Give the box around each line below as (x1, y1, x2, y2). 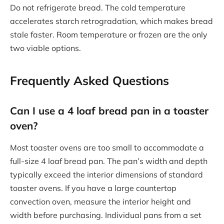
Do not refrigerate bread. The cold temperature (10, 2, 185, 13)
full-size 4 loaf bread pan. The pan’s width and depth (10, 155, 207, 166)
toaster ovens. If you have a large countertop (10, 182, 176, 193)
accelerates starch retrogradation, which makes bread (10, 16, 213, 26)
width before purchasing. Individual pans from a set (10, 209, 201, 220)
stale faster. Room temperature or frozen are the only (10, 29, 207, 40)
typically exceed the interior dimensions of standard (10, 169, 203, 179)
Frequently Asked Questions (10, 72, 169, 88)
